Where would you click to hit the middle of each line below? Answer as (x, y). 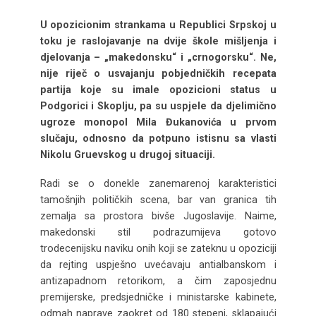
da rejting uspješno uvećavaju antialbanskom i (158, 264)
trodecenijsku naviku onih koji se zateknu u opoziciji (158, 248)
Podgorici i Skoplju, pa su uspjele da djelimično (158, 106)
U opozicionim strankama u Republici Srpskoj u (158, 25)
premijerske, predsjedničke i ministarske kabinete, (158, 297)
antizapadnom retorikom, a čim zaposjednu (158, 280)
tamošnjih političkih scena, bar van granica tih (158, 199)
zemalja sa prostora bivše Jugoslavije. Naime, (158, 215)
